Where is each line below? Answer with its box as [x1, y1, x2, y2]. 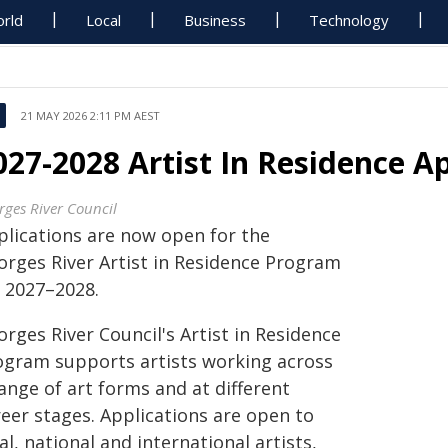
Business [184, 10, 247, 30]
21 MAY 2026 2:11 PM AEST [21, 108, 160, 123]
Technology [309, 10, 390, 30]
